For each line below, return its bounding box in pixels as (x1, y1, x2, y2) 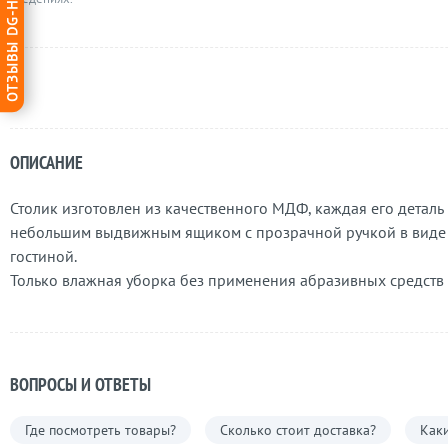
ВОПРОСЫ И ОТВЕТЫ (10, 373, 151, 396)
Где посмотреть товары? (25, 421, 176, 439)
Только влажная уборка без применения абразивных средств (10, 270, 444, 290)
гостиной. (10, 246, 77, 266)
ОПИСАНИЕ (10, 151, 83, 174)
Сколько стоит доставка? (220, 421, 376, 439)
